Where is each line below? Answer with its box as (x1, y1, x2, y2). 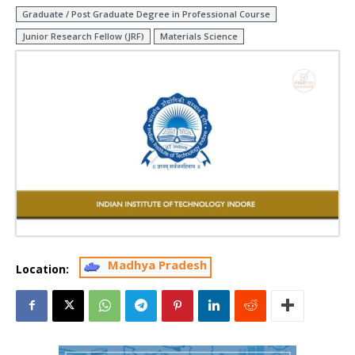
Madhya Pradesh (108, 256, 207, 273)
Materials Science (160, 30, 238, 43)
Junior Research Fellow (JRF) (22, 30, 144, 43)
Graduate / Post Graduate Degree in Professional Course (22, 8, 270, 21)
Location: (16, 261, 69, 277)
